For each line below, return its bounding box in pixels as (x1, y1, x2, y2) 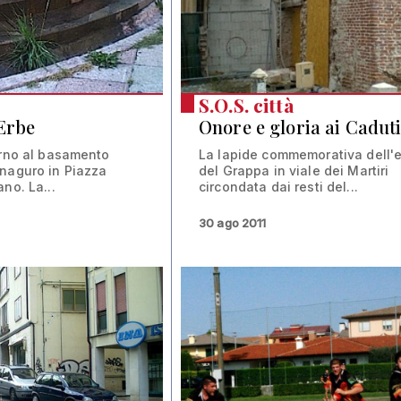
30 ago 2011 (199, 216, 267, 231)
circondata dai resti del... (199, 179, 358, 195)
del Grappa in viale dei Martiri (199, 163, 389, 179)
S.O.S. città (199, 93, 294, 118)
